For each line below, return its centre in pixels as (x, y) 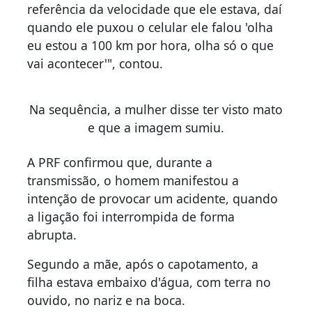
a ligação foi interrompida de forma (131, 216)
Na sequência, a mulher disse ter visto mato (156, 109)
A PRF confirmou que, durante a (120, 162)
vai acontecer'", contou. (95, 63)
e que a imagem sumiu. (156, 127)
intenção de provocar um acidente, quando (153, 198)
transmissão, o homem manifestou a (133, 180)
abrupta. (52, 234)
